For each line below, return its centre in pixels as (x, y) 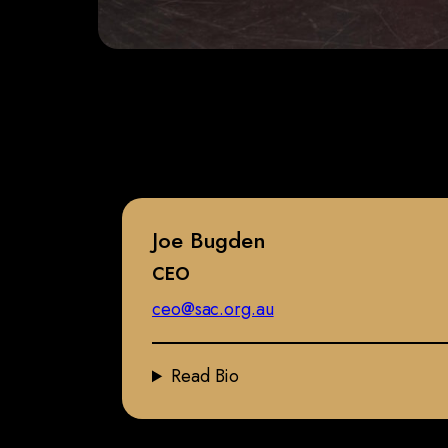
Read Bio (205, 376)
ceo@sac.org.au (213, 309)
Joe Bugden (209, 240)
